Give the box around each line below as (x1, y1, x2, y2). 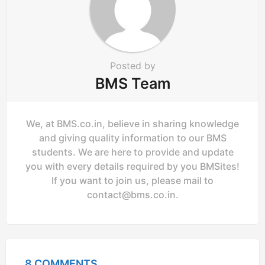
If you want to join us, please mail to (51, 174, 214, 186)
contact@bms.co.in (86, 188, 176, 201)
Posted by (109, 59, 156, 72)
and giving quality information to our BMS (38, 131, 227, 144)
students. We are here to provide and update (31, 146, 234, 158)
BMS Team (95, 74, 170, 92)
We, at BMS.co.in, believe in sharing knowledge (26, 117, 239, 130)
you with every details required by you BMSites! (25, 160, 240, 172)
